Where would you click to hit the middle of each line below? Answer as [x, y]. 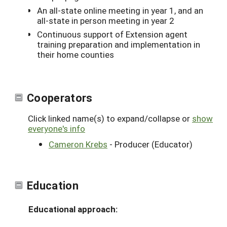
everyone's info [56, 128]
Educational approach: [73, 209]
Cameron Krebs [78, 144]
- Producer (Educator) [150, 144]
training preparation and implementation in [119, 44]
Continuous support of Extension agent [112, 34]
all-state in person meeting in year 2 [106, 21]
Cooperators [60, 97]
